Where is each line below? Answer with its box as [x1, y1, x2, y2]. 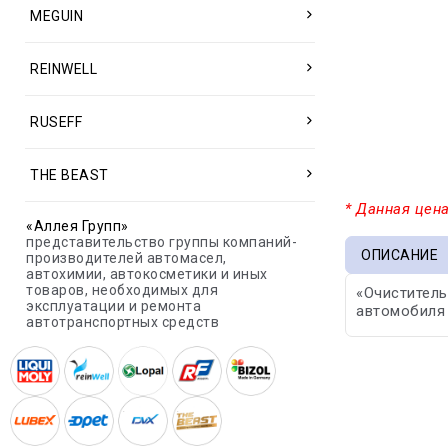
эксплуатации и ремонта [26, 298, 201, 314]
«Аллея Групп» [26, 218, 129, 234]
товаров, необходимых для [26, 282, 218, 298]
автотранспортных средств [26, 314, 219, 330]
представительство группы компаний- [26, 234, 297, 250]
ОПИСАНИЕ [361, 247, 439, 263]
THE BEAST [30, 167, 109, 183]
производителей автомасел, [26, 250, 227, 266]
